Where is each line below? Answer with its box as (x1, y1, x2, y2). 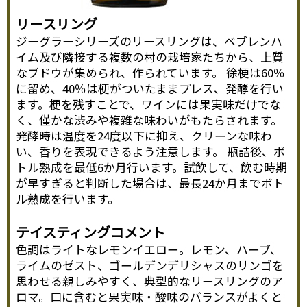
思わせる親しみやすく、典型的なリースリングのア (16, 273, 284, 290)
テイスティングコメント (16, 222, 166, 243)
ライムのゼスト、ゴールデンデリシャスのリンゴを (16, 257, 284, 274)
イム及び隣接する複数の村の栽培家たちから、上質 (16, 49, 284, 66)
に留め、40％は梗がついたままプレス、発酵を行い (16, 80, 284, 97)
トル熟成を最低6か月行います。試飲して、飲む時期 (16, 159, 288, 176)
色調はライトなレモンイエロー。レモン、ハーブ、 (16, 241, 282, 258)
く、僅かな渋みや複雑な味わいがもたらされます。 (16, 112, 283, 129)
